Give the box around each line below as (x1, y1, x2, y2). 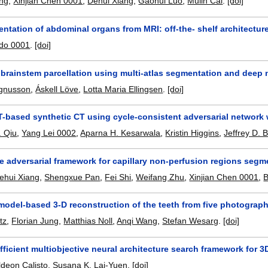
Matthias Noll (63, 216, 113, 226)
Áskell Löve (35, 84, 79, 94)
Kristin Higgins (165, 128, 220, 138)
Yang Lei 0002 (22, 128, 77, 138)
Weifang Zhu (136, 172, 185, 182)
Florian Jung (11, 216, 59, 226)
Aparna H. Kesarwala (80, 128, 161, 138)
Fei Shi (105, 172, 132, 182)
